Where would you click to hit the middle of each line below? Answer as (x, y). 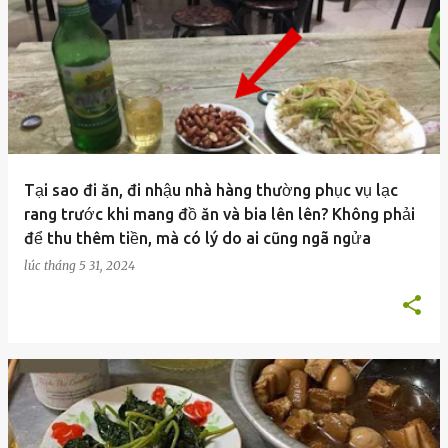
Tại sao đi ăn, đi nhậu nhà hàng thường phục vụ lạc (211, 190)
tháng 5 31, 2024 (89, 265)
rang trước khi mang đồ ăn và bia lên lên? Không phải (219, 214)
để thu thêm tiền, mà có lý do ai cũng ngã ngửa (197, 238)
